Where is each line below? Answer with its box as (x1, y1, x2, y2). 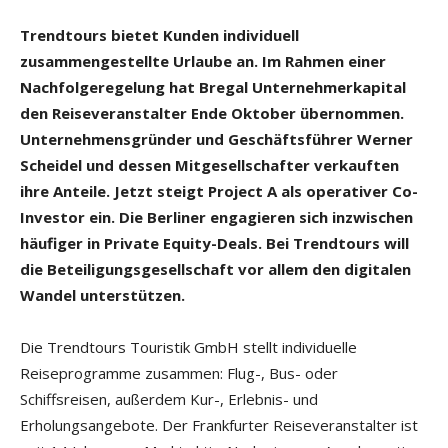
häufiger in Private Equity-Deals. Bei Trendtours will (20, 233, 409, 254)
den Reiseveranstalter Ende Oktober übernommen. (20, 103, 404, 124)
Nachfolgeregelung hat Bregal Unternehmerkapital (20, 77, 406, 98)
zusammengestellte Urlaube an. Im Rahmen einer (20, 51, 386, 72)
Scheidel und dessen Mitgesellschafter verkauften (20, 155, 399, 176)
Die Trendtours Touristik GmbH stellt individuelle (20, 337, 357, 358)
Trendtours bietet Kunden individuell (20, 25, 299, 46)
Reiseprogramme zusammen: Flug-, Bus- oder (20, 363, 338, 384)
